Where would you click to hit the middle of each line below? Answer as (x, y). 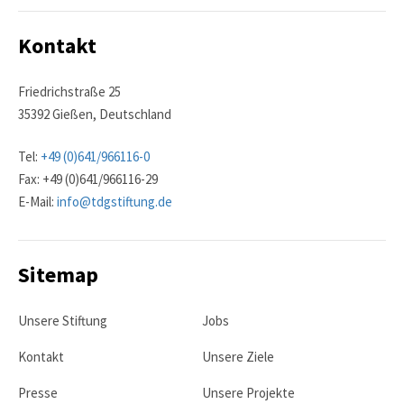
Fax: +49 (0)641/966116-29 (88, 179)
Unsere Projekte (248, 392)
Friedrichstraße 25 (69, 91)
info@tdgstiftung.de (113, 201)
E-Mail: (36, 201)
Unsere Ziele (238, 356)
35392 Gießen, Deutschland (95, 114)
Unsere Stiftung (63, 320)
